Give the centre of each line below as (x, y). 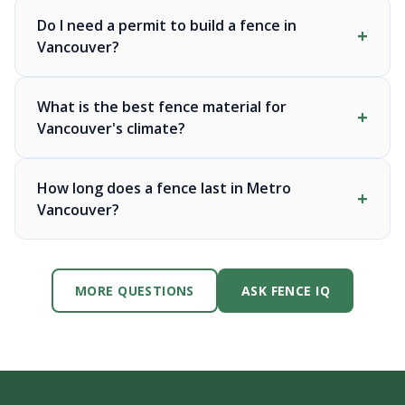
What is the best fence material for (162, 107)
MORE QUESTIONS (135, 291)
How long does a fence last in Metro (164, 188)
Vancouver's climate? (111, 128)
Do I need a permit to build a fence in (167, 25)
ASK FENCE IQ (285, 291)
